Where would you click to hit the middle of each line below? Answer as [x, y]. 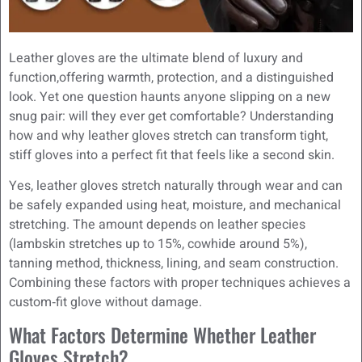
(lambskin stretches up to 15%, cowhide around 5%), [158, 244]
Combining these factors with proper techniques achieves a [180, 283]
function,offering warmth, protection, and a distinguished [171, 77]
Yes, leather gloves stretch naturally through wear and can [176, 186]
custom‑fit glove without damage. [105, 303]
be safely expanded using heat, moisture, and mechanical [175, 206]
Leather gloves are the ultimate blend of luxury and [156, 58]
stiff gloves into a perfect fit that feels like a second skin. [172, 155]
